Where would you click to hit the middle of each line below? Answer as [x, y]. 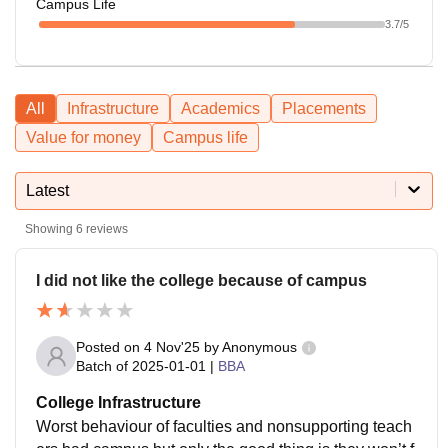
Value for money [83, 137]
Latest [47, 190]
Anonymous [259, 346]
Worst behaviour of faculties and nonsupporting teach [224, 427]
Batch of [102, 365]
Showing [50, 228]
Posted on [110, 346]
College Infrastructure [118, 403]
